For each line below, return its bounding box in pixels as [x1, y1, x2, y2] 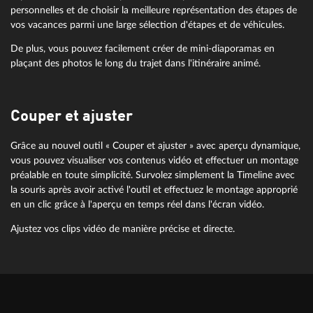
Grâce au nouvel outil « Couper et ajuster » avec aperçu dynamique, [10, 140, 300, 152]
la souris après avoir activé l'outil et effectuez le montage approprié [10, 184, 298, 196]
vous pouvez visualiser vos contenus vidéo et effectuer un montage [10, 155, 298, 166]
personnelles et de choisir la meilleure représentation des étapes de [10, 4, 297, 15]
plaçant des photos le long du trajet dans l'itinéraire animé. [10, 58, 261, 69]
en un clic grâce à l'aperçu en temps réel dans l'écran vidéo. [10, 199, 264, 210]
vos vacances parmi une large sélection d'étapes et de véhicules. [10, 19, 284, 30]
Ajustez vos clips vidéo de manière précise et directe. [10, 223, 235, 234]
